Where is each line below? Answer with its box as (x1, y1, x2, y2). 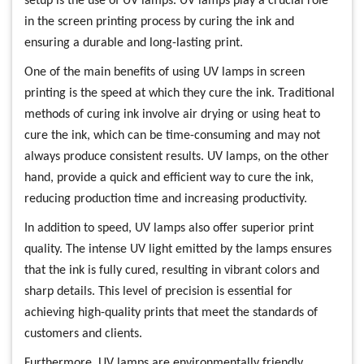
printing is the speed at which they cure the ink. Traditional (24, 87, 335, 100)
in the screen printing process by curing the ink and (24, 15, 294, 28)
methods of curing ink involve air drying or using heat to (24, 108, 320, 121)
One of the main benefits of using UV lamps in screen (24, 66, 305, 79)
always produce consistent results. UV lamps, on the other (24, 150, 329, 163)
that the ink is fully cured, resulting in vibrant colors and (24, 264, 319, 277)
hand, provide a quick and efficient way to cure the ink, (24, 171, 314, 184)
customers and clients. (24, 327, 142, 340)
